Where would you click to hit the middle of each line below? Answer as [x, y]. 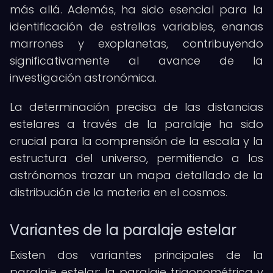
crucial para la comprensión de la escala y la [136, 141]
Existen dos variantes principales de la [136, 255]
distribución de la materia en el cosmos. [119, 192]
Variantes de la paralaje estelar [123, 230]
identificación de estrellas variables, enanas [136, 27]
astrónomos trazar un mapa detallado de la [136, 175]
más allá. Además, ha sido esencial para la [136, 9]
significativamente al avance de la [136, 61]
